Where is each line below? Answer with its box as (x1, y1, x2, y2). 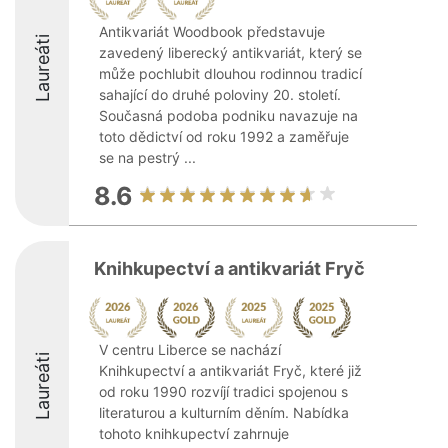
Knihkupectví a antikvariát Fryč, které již (99, 362, 362, 379)
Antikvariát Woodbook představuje (99, 23, 325, 40)
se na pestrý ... (99, 149, 196, 166)
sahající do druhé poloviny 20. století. (99, 86, 341, 103)
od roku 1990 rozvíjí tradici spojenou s (99, 383, 348, 400)
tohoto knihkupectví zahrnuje (99, 425, 289, 442)
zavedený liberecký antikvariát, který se (99, 44, 362, 61)
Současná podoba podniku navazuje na (99, 107, 358, 124)
